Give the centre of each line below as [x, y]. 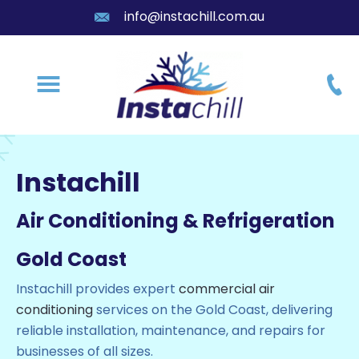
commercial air [227, 289]
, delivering [299, 310]
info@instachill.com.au [195, 16]
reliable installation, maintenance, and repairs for [171, 331]
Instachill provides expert [97, 289]
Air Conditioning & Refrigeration [175, 221]
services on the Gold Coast [179, 310]
